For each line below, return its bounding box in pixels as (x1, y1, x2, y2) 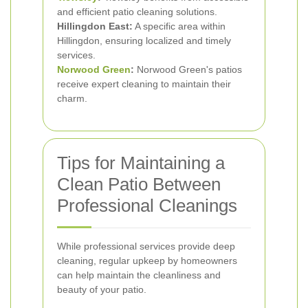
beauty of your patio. (57, 284, 146, 295)
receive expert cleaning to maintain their (57, 78, 231, 89)
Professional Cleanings (57, 195, 237, 216)
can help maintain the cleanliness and (57, 269, 221, 280)
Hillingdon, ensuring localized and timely (57, 35, 231, 46)
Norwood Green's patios (134, 64, 242, 75)
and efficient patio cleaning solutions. (57, 6, 217, 17)
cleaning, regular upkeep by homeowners (57, 255, 237, 266)
